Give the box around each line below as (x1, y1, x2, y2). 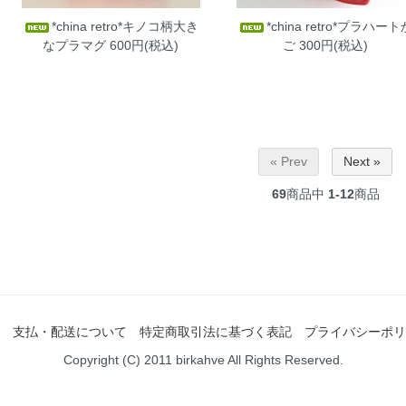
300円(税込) (295, 37, 368, 53)
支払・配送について (13, 324, 127, 340)
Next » (343, 154, 381, 169)
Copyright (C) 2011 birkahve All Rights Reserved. (63, 353, 343, 368)
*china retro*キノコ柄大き (52, 18, 199, 34)
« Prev (270, 154, 307, 169)
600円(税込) (106, 37, 179, 53)
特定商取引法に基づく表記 (140, 324, 292, 340)
